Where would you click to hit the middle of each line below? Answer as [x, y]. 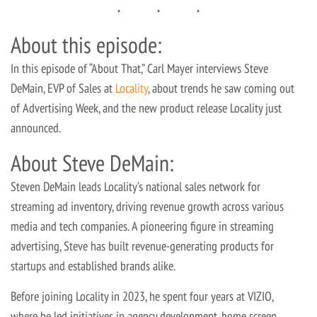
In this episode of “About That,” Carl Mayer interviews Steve [139, 69]
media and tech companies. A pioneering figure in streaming [142, 226]
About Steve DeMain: [92, 163]
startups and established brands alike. [93, 266]
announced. [36, 128]
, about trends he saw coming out [221, 88]
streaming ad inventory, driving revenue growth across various [147, 207]
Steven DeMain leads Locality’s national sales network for [136, 187]
